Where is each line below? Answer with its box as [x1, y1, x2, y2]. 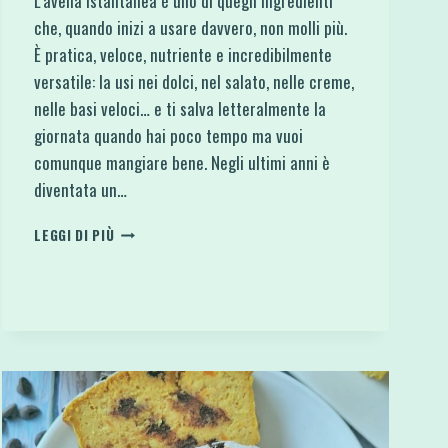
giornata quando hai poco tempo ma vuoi [34, 122, 304, 148]
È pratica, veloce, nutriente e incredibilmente [34, 41, 333, 67]
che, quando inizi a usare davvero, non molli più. [34, 14, 348, 40]
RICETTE [113, 344, 170, 365]
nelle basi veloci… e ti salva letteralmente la [34, 95, 327, 121]
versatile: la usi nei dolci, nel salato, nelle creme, [34, 68, 355, 94]
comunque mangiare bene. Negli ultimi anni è [34, 149, 331, 175]
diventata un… [34, 176, 128, 202]
